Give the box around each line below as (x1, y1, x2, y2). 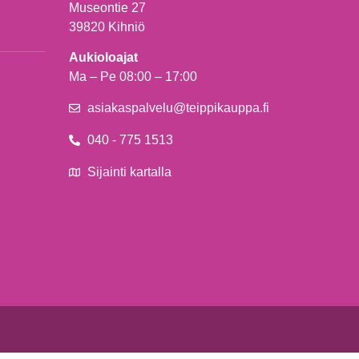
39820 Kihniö (69, 20, 145, 34)
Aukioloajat (69, 50, 138, 65)
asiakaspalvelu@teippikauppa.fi (87, 100, 269, 115)
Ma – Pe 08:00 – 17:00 (69, 70, 197, 84)
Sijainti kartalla (87, 164, 171, 179)
